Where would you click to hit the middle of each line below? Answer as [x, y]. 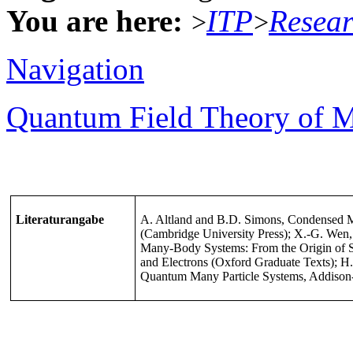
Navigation [75, 69]
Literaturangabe [59, 219]
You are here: [95, 20]
